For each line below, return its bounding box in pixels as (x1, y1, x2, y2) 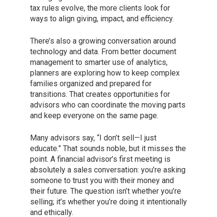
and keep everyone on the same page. (30, 111, 158, 121)
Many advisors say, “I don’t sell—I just (30, 133, 156, 143)
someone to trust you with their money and (30, 176, 174, 186)
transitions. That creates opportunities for (30, 90, 170, 99)
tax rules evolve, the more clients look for (30, 3, 170, 13)
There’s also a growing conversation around (30, 36, 176, 46)
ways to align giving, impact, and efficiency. (30, 14, 174, 24)
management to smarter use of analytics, (30, 58, 168, 67)
